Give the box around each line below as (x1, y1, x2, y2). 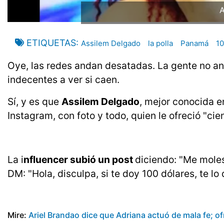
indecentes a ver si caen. (7, 73, 119, 86)
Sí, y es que (7, 95, 61, 108)
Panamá (180, 38, 208, 48)
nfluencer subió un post (23, 153, 135, 166)
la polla (148, 38, 173, 48)
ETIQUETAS (26, 37, 76, 48)
